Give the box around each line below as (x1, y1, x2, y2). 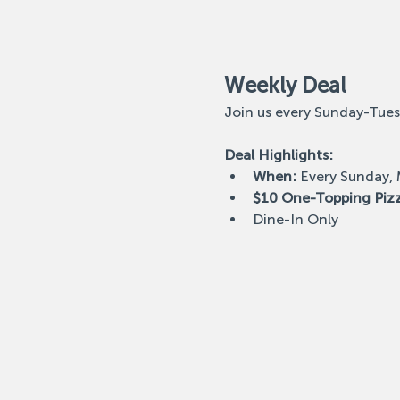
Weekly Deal (223, 72, 346, 98)
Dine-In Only (252, 211, 338, 228)
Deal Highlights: (223, 146, 333, 163)
